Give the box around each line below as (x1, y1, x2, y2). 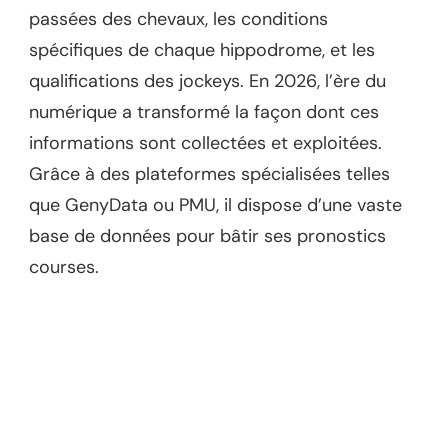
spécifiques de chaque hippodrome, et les (29, 38, 375, 63)
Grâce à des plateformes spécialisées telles (29, 162, 390, 187)
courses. (29, 255, 99, 280)
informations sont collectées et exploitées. (29, 131, 382, 156)
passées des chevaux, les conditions (29, 7, 328, 32)
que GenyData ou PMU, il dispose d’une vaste (29, 193, 402, 218)
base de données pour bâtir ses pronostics (29, 224, 386, 249)
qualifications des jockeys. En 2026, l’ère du (29, 69, 386, 94)
